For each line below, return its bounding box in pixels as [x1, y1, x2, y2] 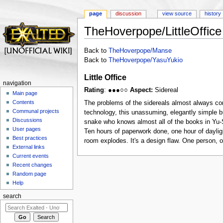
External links [12, 144, 45, 150]
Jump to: [84, 38, 111, 46]
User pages [12, 126, 41, 132]
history [205, 10, 222, 17]
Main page [12, 90, 38, 97]
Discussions [12, 117, 43, 123]
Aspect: [129, 87, 153, 94]
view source [162, 10, 192, 17]
